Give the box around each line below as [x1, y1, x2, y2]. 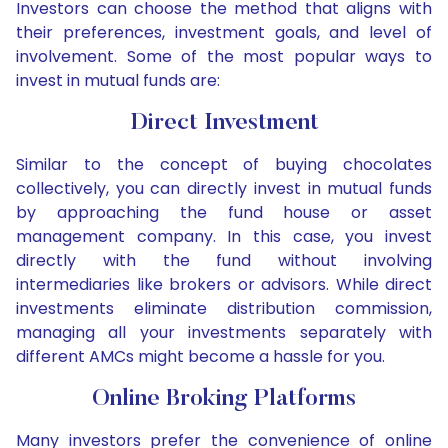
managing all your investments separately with [16, 321, 432, 345]
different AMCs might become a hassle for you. [16, 345, 385, 369]
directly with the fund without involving [16, 249, 432, 273]
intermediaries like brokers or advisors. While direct [16, 273, 432, 297]
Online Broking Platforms [92, 387, 356, 412]
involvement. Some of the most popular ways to [16, 45, 432, 69]
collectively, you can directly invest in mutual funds [16, 177, 432, 201]
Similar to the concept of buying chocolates [16, 153, 432, 177]
